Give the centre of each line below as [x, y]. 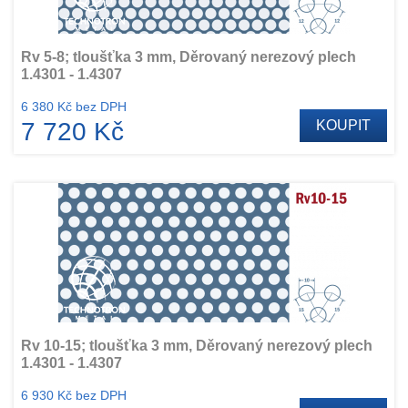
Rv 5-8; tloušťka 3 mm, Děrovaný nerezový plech [189, 57]
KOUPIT [343, 125]
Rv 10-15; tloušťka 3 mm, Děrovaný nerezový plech [197, 346]
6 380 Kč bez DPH [74, 107]
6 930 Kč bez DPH [74, 395]
